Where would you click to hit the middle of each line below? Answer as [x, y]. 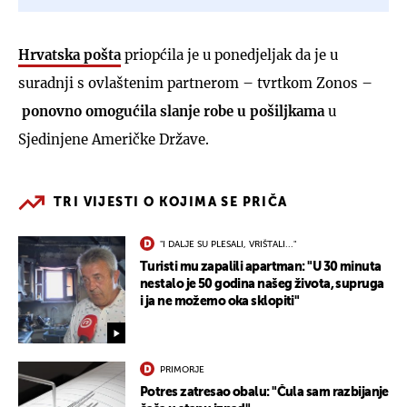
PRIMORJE [182, 369]
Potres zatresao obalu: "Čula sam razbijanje [264, 392]
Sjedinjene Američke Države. [114, 139]
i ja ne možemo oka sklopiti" [220, 301]
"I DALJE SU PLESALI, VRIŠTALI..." [228, 244]
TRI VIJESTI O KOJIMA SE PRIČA [171, 202]
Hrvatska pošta [69, 55]
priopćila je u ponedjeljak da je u [229, 55]
